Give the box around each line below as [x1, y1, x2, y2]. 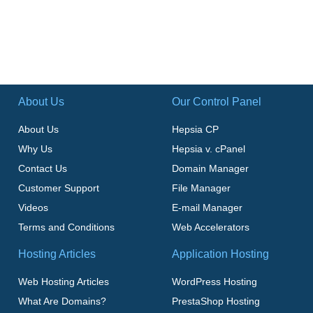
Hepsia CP [171, 123, 219, 135]
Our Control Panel [171, 95, 261, 108]
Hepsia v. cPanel [171, 143, 245, 154]
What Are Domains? [18, 295, 107, 307]
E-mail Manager [171, 201, 242, 213]
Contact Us [18, 162, 68, 174]
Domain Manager [171, 162, 249, 174]
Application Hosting [171, 247, 269, 260]
